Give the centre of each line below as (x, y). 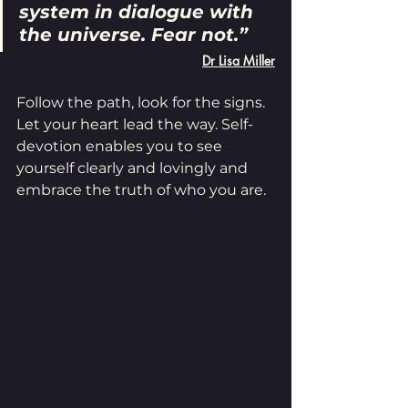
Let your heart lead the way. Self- (135, 124)
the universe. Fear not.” (133, 34)
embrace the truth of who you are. (141, 189)
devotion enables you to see (121, 146)
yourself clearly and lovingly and (134, 168)
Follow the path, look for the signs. (143, 102)
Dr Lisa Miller (239, 60)
